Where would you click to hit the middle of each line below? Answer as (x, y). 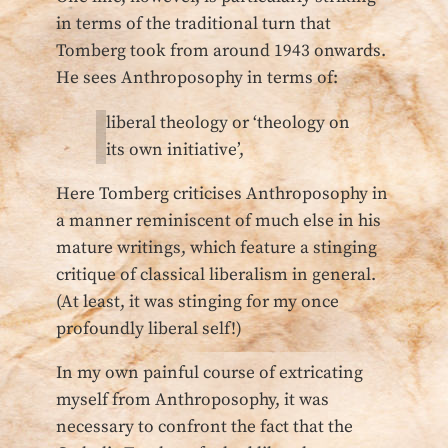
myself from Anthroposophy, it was (192, 400)
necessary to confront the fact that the (204, 427)
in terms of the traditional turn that (193, 24)
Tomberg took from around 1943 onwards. (221, 51)
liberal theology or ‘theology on (228, 122)
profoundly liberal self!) (149, 328)
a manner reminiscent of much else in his (218, 220)
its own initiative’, (175, 149)
